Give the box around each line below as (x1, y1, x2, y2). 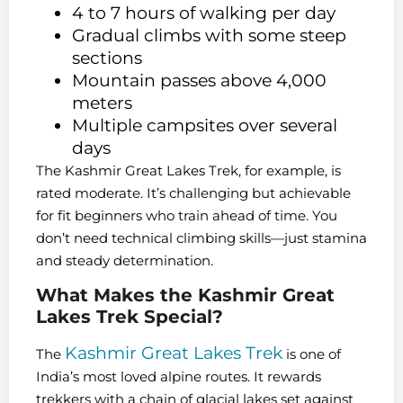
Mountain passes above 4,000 (72, 69, 327, 91)
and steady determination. (36, 251, 213, 269)
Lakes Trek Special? (36, 306, 223, 328)
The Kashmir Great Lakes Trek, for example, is (36, 161, 341, 179)
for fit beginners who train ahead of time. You (36, 206, 337, 224)
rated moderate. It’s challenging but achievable (36, 184, 351, 201)
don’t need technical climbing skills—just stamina (36, 228, 367, 246)
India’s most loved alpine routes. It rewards (36, 368, 321, 386)
